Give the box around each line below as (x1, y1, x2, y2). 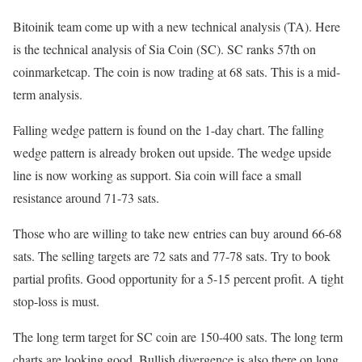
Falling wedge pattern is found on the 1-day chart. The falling (13, 121, 324, 139)
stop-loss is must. (13, 293, 99, 310)
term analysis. (13, 86, 82, 103)
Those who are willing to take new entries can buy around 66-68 (13, 225, 342, 242)
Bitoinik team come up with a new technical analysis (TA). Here (13, 18, 340, 36)
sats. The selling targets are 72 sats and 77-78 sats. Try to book (13, 247, 330, 265)
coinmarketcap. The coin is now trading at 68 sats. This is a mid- (13, 63, 340, 81)
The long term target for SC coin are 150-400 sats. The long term (13, 328, 343, 346)
